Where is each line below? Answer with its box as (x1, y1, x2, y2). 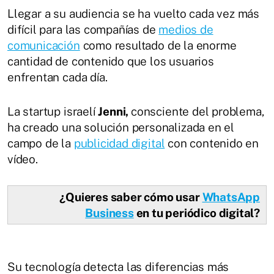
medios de (158, 22, 213, 36)
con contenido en (165, 136, 259, 150)
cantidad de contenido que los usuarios (7, 54, 214, 68)
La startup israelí (7, 104, 98, 118)
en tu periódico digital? (133, 206, 260, 220)
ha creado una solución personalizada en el (7, 120, 235, 134)
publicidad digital (73, 136, 165, 150)
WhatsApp (202, 190, 260, 204)
